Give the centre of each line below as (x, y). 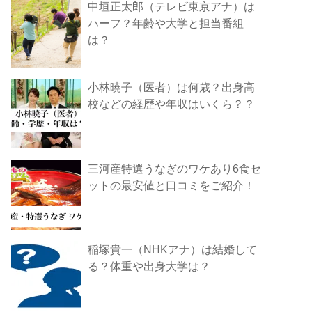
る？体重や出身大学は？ (149, 266)
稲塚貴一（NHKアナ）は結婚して (173, 250)
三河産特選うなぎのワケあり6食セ (175, 168)
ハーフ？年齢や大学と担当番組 (166, 23)
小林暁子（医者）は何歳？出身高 (172, 87)
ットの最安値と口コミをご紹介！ (172, 185)
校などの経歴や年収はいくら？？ (172, 104)
